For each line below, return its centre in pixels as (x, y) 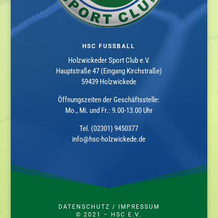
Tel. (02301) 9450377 (109, 128)
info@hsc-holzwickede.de (109, 139)
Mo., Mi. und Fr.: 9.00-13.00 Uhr (109, 110)
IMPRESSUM (139, 207)
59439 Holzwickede (109, 82)
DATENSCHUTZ (84, 207)
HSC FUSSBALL (109, 46)
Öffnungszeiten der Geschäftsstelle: (109, 100)
